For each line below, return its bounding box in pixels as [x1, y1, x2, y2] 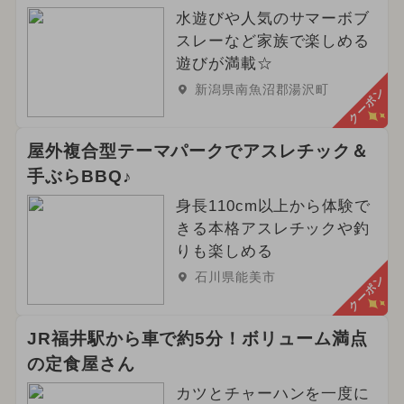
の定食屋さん [26, 353, 135, 373]
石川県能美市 [194, 269, 276, 284]
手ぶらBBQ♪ [26, 166, 133, 186]
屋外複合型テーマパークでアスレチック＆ [26, 141, 370, 161]
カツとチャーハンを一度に [175, 384, 371, 402]
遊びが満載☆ [175, 54, 273, 72]
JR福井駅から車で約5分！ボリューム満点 [26, 328, 368, 348]
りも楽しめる [175, 242, 273, 260]
